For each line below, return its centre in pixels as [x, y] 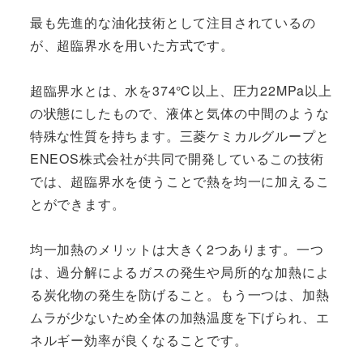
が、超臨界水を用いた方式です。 [132, 45]
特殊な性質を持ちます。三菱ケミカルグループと [179, 135]
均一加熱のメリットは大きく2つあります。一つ [177, 249]
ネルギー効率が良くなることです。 [139, 340]
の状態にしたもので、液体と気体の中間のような [179, 113]
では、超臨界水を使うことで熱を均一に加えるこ [179, 181]
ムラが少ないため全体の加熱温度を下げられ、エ [179, 317]
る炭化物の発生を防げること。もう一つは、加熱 [179, 294]
